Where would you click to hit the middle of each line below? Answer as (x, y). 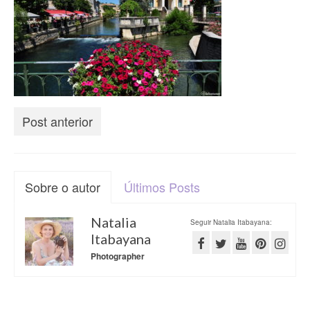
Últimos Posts (162, 187)
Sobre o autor (63, 187)
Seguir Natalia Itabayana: (231, 222)
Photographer (118, 256)
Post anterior (57, 121)
